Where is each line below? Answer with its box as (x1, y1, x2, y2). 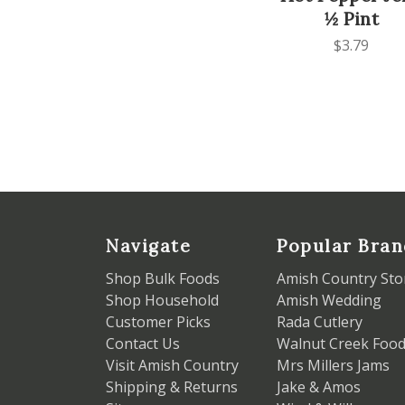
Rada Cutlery (277, 312, 363, 333)
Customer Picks (106, 312, 211, 333)
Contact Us (106, 334, 180, 354)
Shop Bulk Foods (106, 268, 220, 289)
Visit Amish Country (106, 355, 239, 376)
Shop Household (106, 290, 219, 311)
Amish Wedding (277, 290, 381, 311)
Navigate (106, 235, 191, 258)
